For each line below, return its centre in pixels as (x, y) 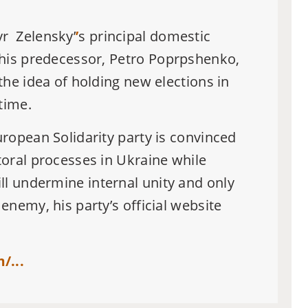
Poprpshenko (190, 59)
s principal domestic (145, 36)
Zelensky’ (42, 36)
